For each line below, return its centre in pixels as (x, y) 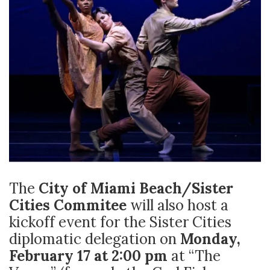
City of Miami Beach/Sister (136, 188)
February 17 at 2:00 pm (88, 256)
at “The (194, 256)
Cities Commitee (70, 205)
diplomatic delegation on (95, 239)
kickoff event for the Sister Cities (120, 222)
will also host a (179, 205)
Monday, (210, 239)
